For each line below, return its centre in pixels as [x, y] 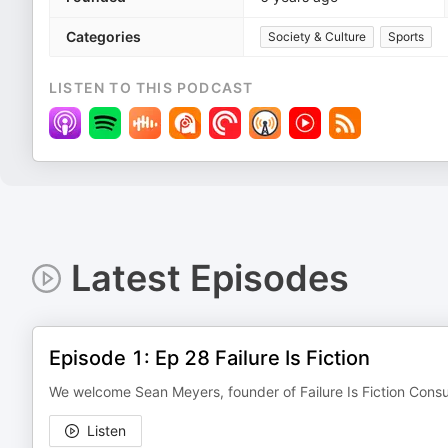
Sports [406, 36]
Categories [103, 36]
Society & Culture [317, 36]
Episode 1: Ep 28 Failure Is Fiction [209, 358]
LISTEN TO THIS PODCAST [151, 87]
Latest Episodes [209, 278]
